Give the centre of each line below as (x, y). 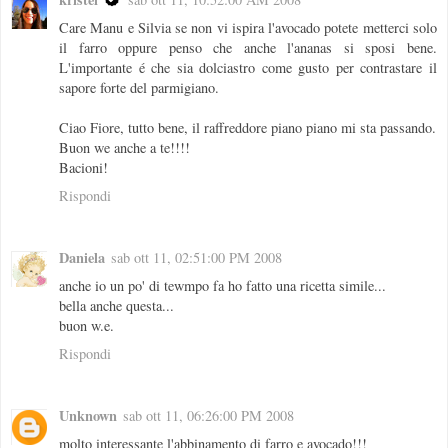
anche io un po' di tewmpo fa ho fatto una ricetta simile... (222, 285)
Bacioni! (83, 167)
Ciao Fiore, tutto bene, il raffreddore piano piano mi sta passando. (247, 127)
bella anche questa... (116, 305)
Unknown (88, 415)
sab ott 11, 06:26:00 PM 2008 (208, 415)
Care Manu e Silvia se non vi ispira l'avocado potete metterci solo (248, 27)
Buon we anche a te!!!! (124, 147)
